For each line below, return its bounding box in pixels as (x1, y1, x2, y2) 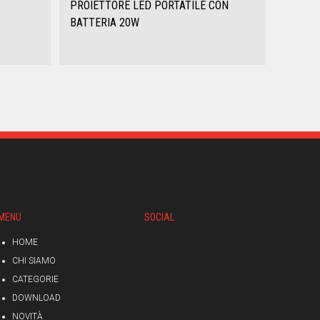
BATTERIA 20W (69, 16, 139, 29)
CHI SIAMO (11, 256, 56, 266)
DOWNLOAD (11, 293, 61, 303)
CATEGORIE (11, 274, 59, 284)
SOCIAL (144, 211, 175, 223)
